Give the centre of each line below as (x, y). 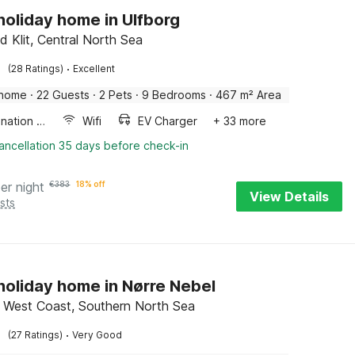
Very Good (97, 335)
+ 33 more (240, 121)
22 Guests (63, 95)
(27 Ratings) (36, 335)
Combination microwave (41, 121)
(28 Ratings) (36, 69)
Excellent (94, 69)
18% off (91, 184)
